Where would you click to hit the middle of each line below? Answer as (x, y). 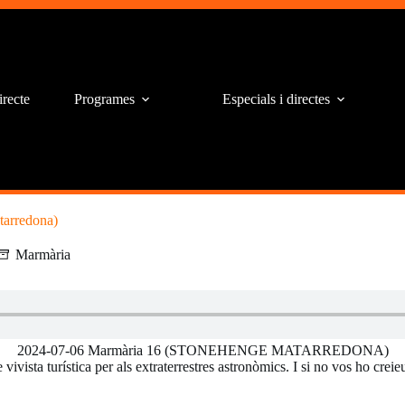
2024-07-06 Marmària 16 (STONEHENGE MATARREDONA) (202, 350)
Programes (104, 99)
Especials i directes (276, 99)
